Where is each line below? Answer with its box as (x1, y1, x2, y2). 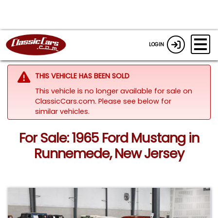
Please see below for (98, 96, 171, 106)
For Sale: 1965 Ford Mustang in (19, 129, 199, 147)
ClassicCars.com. (35, 96, 98, 106)
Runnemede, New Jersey (34, 145, 184, 163)
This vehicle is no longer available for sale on (35, 86, 192, 96)
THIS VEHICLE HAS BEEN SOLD (35, 71, 129, 81)
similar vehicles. (35, 106, 90, 116)
